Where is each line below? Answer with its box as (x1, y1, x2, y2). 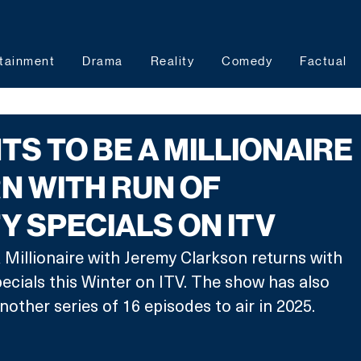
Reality (150, 54, 194, 68)
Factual (300, 54, 347, 68)
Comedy (222, 54, 272, 68)
